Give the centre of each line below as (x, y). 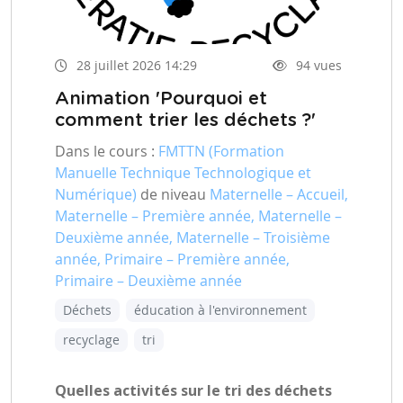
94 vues (319, 65)
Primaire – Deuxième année (148, 281)
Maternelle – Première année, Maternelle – (198, 216)
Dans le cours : (107, 152)
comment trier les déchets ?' (185, 120)
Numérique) (96, 195)
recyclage (91, 340)
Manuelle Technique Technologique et (183, 173)
